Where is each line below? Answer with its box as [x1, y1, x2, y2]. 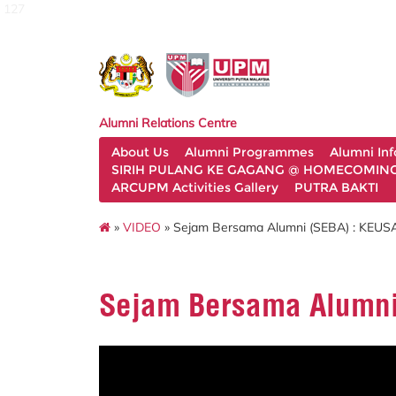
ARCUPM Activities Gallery [111, 179, 278, 195]
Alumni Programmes [185, 144, 314, 160]
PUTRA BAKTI [294, 179, 378, 195]
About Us [111, 144, 169, 160]
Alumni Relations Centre [99, 115, 237, 131]
